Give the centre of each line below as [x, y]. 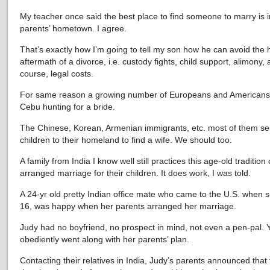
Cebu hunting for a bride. [67, 107]
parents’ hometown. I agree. [73, 28]
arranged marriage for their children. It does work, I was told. [135, 173]
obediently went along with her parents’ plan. [105, 239]
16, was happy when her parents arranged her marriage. [128, 206]
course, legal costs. [57, 74]
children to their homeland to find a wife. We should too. [126, 140]
